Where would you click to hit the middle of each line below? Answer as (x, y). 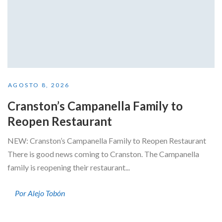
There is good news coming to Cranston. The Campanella (103, 154)
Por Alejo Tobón (40, 193)
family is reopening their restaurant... (69, 167)
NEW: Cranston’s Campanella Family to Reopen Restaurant (107, 140)
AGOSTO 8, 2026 (39, 85)
